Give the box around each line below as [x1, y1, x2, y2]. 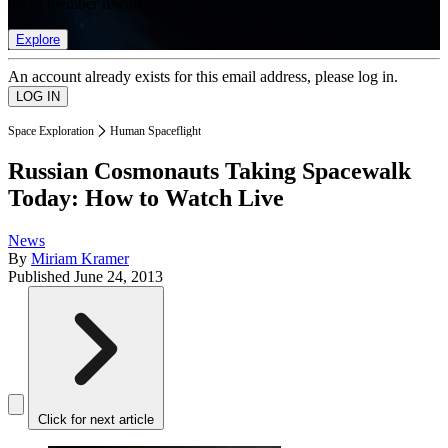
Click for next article [38, 412, 154, 428]
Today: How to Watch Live [8, 185, 284, 212]
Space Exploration [8, 123, 94, 138]
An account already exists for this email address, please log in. [8, 67, 398, 85]
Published [8, 268, 74, 286]
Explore [16, 31, 60, 47]
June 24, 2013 [74, 268, 163, 286]
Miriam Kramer [31, 250, 129, 268]
